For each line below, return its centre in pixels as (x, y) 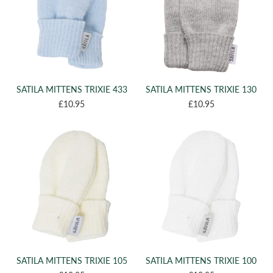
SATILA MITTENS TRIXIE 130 (201, 90)
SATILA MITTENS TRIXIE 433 (72, 90)
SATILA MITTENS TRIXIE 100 (201, 261)
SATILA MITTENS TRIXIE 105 (72, 261)
